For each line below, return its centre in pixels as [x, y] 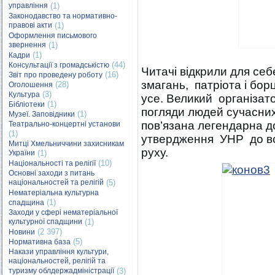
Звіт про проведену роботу [56, 75]
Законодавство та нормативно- [63, 16]
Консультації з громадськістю [59, 65]
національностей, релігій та [57, 261]
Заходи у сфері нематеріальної [63, 212]
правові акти [30, 25]
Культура [24, 95]
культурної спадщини [45, 222]
